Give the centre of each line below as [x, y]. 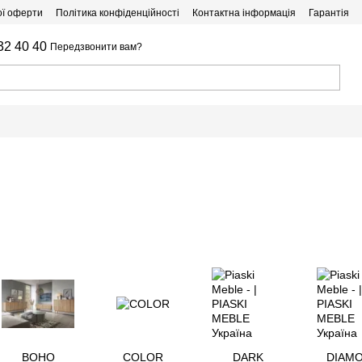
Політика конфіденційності [118, 13]
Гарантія [329, 13]
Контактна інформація [244, 13]
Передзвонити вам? [97, 47]
